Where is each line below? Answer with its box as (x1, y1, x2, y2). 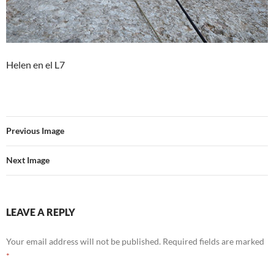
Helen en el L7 (6, 59, 65, 70)
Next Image (6, 155, 50, 165)
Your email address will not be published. (6, 236, 161, 246)
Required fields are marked (163, 236, 264, 246)
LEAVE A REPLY (6, 206, 75, 218)
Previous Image (6, 125, 64, 136)
